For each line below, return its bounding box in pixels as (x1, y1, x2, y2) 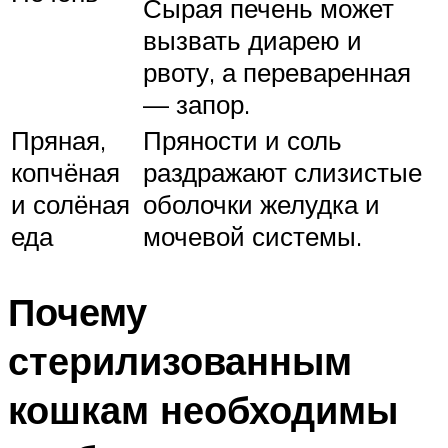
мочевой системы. (143, 219, 362, 252)
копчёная (11, 155, 120, 188)
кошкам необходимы (8, 384, 398, 434)
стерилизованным (8, 335, 352, 385)
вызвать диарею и (143, 23, 362, 56)
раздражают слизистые (143, 155, 422, 188)
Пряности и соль (143, 123, 342, 156)
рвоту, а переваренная (143, 55, 411, 88)
